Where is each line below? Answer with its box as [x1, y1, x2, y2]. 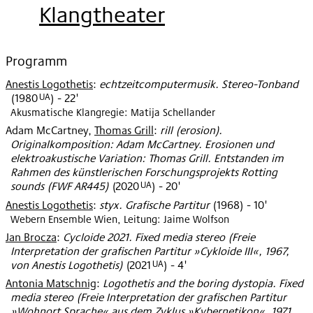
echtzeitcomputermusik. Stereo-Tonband [99, 75, 298, 92]
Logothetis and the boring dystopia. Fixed [103, 275, 303, 292]
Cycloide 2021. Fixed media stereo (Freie [63, 229, 255, 246]
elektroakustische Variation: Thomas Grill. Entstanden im [10, 150, 284, 167]
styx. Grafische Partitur [99, 196, 210, 213]
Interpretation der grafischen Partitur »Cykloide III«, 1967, [10, 243, 289, 260]
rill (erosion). [160, 122, 222, 139]
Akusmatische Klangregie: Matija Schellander [10, 104, 215, 119]
